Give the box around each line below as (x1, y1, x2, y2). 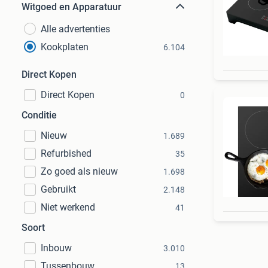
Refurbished (41, 148, 92, 159)
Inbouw (41, 242, 72, 254)
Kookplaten (41, 41, 89, 53)
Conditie (22, 109, 57, 121)
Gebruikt (41, 184, 76, 195)
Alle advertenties (41, 23, 110, 35)
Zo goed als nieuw (41, 166, 118, 177)
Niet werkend (41, 202, 95, 213)
